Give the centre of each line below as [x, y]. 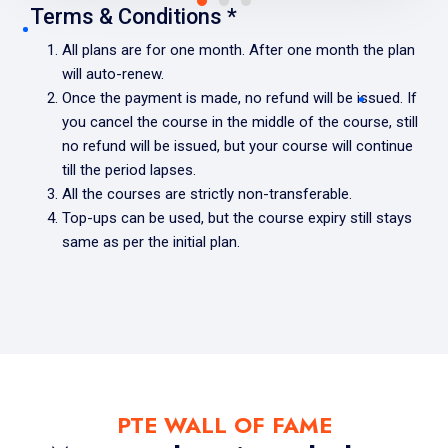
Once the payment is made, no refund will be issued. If [239, 97]
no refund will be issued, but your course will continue [237, 145]
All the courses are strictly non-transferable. [207, 193]
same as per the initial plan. [151, 241]
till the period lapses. [129, 169]
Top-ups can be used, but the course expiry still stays [237, 217]
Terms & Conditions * [133, 16]
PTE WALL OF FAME [224, 424]
